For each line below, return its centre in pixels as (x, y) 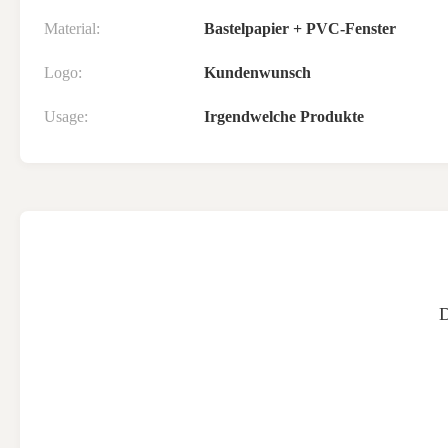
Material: (72, 28)
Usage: (66, 116)
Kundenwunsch (257, 72)
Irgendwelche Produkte (284, 116)
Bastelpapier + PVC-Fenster (300, 28)
